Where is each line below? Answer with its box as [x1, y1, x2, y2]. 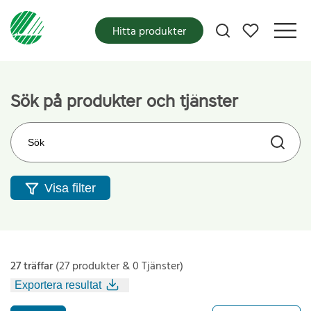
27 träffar [10, 257, 53, 276]
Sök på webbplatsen [10, 120, 107, 139]
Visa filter [44, 181, 96, 196]
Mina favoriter [249, 22, 301, 31]
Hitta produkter [112, 22, 186, 41]
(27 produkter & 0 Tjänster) [53, 257, 183, 276]
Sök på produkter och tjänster [10, 90, 238, 112]
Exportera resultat [15, 279, 101, 292]
